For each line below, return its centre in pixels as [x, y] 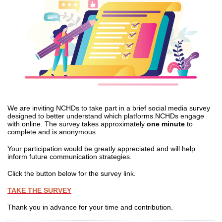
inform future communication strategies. [70, 157]
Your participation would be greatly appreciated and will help [101, 149]
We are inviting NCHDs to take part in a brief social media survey [109, 108]
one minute [166, 124]
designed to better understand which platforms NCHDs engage [106, 116]
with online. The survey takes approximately [77, 124]
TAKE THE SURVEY [39, 190]
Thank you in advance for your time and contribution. [91, 207]
